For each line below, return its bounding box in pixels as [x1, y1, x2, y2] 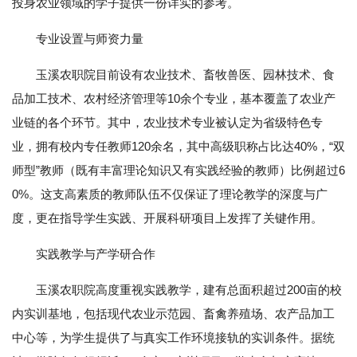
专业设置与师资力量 [36, 32, 143, 45]
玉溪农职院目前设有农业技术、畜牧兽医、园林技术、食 [36, 68, 335, 81]
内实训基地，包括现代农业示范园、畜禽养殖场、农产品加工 [12, 307, 335, 320]
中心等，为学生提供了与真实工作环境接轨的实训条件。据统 [12, 331, 335, 344]
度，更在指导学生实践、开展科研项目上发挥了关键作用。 [12, 211, 323, 225]
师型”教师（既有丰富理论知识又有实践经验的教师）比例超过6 [12, 163, 345, 177]
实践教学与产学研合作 [36, 247, 155, 261]
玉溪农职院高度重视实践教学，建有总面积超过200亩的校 [36, 283, 342, 296]
